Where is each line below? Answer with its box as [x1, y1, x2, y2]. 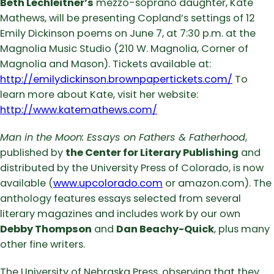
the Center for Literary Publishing [65, 145, 239, 160]
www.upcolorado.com [53, 176, 163, 190]
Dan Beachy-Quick [116, 221, 214, 236]
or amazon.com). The [163, 176, 272, 190]
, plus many [214, 221, 270, 236]
